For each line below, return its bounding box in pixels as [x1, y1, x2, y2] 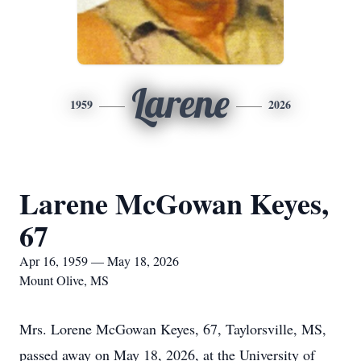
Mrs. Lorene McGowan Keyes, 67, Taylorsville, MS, [19, 319, 326, 338]
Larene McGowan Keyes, [19, 182, 329, 224]
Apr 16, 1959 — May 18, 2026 [19, 252, 179, 269]
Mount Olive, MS [19, 272, 109, 288]
